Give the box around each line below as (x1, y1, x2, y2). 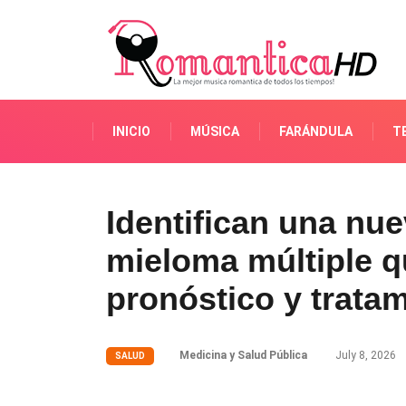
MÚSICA (190, 124, 239, 139)
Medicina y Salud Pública (179, 349, 307, 362)
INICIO (112, 124, 150, 139)
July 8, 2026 (333, 349, 396, 362)
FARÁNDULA (279, 124, 353, 139)
